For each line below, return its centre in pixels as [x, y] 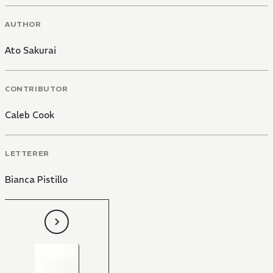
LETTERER [27, 153]
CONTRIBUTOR [37, 88]
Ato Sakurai [30, 50]
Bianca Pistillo [36, 179]
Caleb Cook [30, 115]
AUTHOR [23, 24]
